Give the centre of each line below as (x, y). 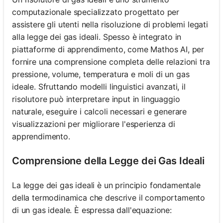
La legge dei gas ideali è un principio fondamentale (106, 185)
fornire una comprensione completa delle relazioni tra (111, 61)
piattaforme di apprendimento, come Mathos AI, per (108, 49)
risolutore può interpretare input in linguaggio (96, 99)
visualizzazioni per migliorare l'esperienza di (94, 124)
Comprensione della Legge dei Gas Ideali (108, 161)
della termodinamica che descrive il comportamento (109, 197)
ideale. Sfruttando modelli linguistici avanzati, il (99, 86)
